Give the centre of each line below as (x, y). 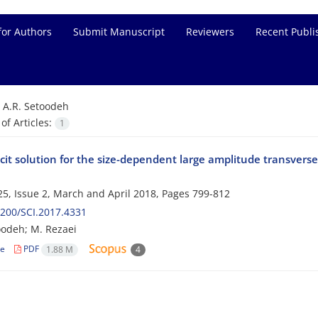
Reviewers (210, 32)
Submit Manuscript (119, 32)
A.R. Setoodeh (35, 106)
